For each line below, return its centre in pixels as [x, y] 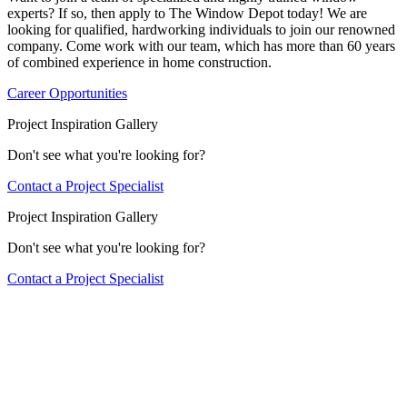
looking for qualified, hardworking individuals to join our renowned [201, 29]
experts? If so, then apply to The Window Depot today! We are [187, 13]
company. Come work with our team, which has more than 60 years [201, 45]
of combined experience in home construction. [139, 62]
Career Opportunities [67, 93]
